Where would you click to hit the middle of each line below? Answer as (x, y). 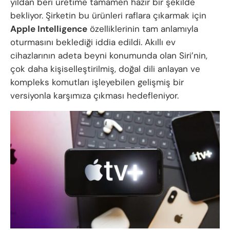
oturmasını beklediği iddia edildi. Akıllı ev (93, 42)
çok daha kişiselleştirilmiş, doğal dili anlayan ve (105, 69)
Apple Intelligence (49, 29)
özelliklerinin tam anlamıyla (143, 29)
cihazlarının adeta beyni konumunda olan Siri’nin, (109, 56)
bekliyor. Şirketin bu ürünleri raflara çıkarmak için (108, 16)
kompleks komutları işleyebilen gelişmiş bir (97, 82)
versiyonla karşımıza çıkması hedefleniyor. (94, 96)
